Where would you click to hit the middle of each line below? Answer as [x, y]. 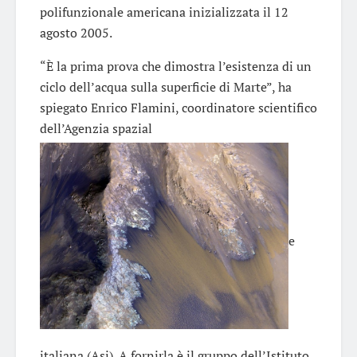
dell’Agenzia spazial [96, 128]
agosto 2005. [76, 32]
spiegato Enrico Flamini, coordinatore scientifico [178, 107]
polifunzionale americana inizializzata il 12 [164, 12]
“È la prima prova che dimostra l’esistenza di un [176, 66]
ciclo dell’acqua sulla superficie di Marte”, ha [166, 86]
